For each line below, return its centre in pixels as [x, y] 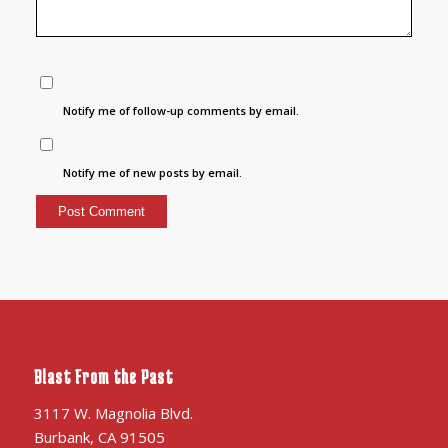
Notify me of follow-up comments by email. [181, 110]
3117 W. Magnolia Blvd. [113, 413]
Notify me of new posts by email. [153, 172]
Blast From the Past [103, 376]
